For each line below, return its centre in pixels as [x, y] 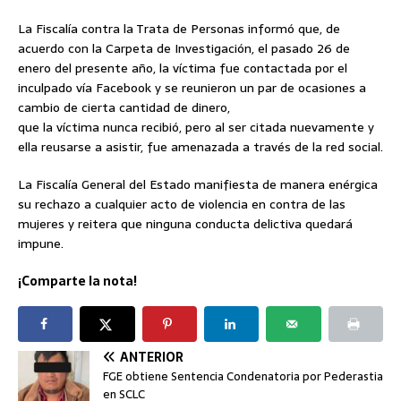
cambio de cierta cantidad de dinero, [124, 107]
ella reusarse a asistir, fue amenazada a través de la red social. [200, 146]
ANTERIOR [152, 357]
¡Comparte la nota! [77, 281]
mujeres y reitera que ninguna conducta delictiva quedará [185, 223]
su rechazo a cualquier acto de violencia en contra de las [182, 204]
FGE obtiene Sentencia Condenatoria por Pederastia [243, 376]
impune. [41, 243]
